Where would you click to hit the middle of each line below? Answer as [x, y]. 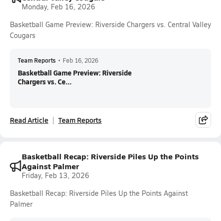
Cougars [23, 35]
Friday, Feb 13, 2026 [55, 175]
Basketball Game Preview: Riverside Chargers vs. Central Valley [110, 24]
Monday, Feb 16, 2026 [58, 7]
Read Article [29, 120]
